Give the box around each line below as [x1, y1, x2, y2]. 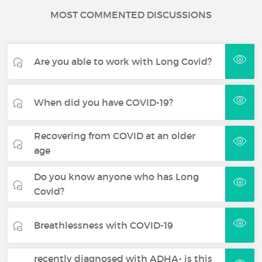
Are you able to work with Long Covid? [34, 55, 212, 67]
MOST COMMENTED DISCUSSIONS [50, 9, 212, 20]
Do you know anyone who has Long [34, 171, 199, 182]
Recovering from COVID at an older [34, 130, 196, 142]
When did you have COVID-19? [34, 96, 174, 108]
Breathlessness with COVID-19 [34, 219, 174, 231]
